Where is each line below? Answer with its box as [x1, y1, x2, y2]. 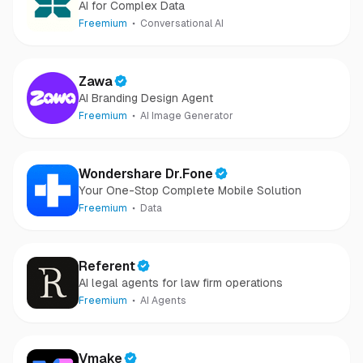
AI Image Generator [140, 110, 233, 122]
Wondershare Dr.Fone [79, 166, 213, 181]
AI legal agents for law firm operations [79, 276, 283, 289]
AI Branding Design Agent [79, 92, 213, 105]
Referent [79, 258, 135, 274]
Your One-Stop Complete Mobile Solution [79, 184, 301, 197]
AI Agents [140, 295, 186, 306]
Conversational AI [140, 18, 224, 29]
